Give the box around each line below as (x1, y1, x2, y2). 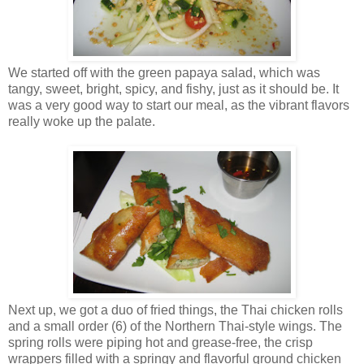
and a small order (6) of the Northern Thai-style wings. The (8, 318, 342, 333)
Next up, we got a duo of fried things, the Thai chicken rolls (8, 302, 343, 317)
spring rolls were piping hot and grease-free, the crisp (8, 335, 313, 349)
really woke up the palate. (8, 114, 155, 128)
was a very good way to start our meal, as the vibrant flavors (8, 97, 349, 112)
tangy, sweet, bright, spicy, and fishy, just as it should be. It (8, 81, 339, 96)
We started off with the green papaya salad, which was (8, 65, 320, 80)
